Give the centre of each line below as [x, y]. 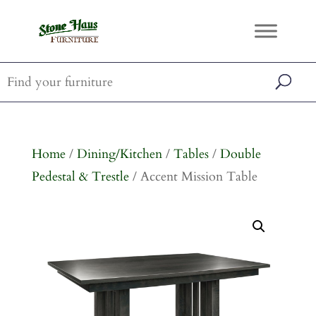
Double [240, 154]
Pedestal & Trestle [80, 177]
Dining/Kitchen [119, 154]
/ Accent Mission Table [193, 177]
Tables [191, 154]
